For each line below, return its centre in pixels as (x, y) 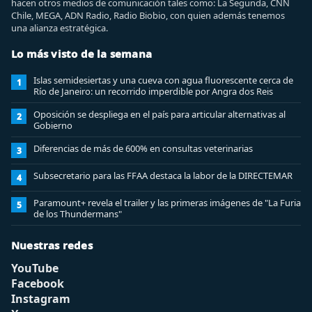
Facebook (38, 283)
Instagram (41, 299)
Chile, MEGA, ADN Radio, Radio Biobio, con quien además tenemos (148, 15)
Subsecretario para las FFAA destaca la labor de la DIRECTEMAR (163, 175)
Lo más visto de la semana (81, 54)
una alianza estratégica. (60, 28)
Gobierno (53, 125)
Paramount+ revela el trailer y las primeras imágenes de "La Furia (167, 203)
